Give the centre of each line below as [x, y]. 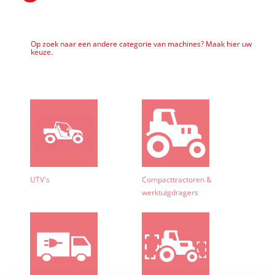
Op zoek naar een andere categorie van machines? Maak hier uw [141, 44]
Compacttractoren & [177, 180]
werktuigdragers [170, 193]
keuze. [41, 52]
